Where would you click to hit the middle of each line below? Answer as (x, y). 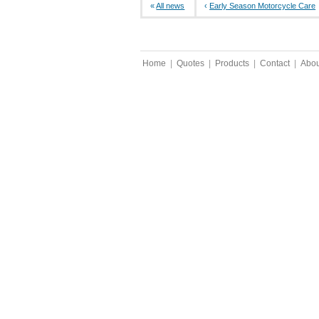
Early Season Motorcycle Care (263, 6)
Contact (275, 63)
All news (171, 6)
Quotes (190, 63)
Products (232, 63)
